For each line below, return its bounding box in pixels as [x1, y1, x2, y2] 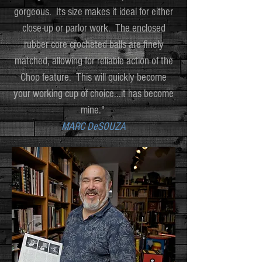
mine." [80, 104, 105, 117]
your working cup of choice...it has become [13, 88, 174, 101]
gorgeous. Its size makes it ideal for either [14, 6, 173, 19]
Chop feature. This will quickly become [20, 71, 167, 84]
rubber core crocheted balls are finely [23, 39, 164, 51]
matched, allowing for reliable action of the [14, 55, 173, 68]
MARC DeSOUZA [61, 120, 126, 133]
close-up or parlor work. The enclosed [22, 22, 166, 35]
